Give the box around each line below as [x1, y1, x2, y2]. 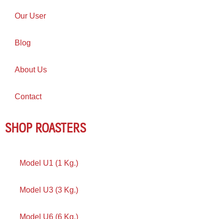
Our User [15, 12, 46, 21]
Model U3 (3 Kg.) [20, 186, 78, 195]
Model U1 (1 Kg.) [20, 159, 78, 168]
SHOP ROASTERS [5, 116, 86, 138]
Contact [15, 92, 42, 101]
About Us [15, 66, 47, 74]
